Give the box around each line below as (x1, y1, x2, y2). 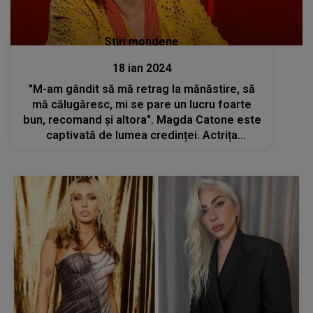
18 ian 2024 (112, 61, 172, 75)
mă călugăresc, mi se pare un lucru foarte (32, 98, 252, 112)
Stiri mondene (105, 35, 180, 49)
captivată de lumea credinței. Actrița (46, 129, 238, 143)
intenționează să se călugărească (53, 144, 231, 158)
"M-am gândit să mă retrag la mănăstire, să (29, 82, 256, 96)
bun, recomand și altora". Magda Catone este (22, 113, 261, 127)
